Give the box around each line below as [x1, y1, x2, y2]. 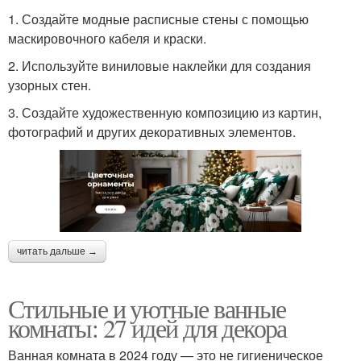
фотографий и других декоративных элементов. [8, 122, 296, 142]
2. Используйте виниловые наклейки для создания [8, 56, 311, 76]
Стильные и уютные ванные [8, 290, 286, 326]
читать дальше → [17, 245, 98, 257]
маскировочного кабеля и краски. [8, 29, 206, 48]
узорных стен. [8, 76, 91, 95]
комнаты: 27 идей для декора [8, 309, 287, 345]
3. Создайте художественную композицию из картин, [8, 103, 322, 122]
